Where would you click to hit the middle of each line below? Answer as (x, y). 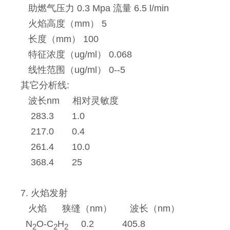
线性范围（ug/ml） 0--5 (73, 70)
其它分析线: (45, 85)
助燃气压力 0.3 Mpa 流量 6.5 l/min (95, 8)
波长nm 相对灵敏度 (71, 101)
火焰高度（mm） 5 (64, 24)
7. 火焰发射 (44, 193)
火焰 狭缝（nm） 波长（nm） (100, 209)
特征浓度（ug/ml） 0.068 (76, 55)
